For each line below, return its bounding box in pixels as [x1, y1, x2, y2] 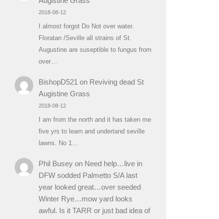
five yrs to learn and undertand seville [38, 127, 145, 135]
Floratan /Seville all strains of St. [38, 34, 131, 42]
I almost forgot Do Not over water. [38, 22, 134, 30]
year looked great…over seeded [38, 183, 141, 192]
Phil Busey [38, 159, 73, 168]
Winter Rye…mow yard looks [38, 195, 132, 203]
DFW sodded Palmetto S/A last [38, 171, 137, 180]
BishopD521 [38, 77, 78, 86]
